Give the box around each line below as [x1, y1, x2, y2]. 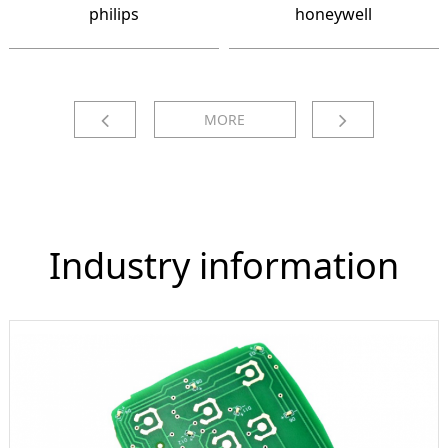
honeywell [295, 3, 373, 26]
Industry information [48, 241, 399, 291]
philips [88, 3, 139, 26]
